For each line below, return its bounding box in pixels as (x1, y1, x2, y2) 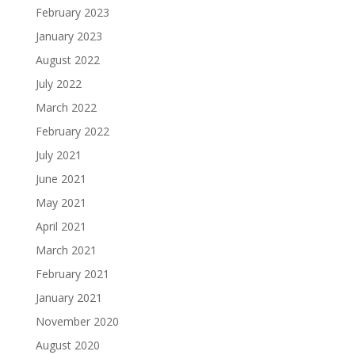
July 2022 (35, 76, 82, 92)
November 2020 (35, 314, 119, 330)
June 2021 (35, 171, 86, 187)
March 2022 (35, 100, 97, 116)
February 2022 (35, 124, 109, 139)
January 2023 (35, 29, 102, 44)
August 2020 (35, 338, 100, 353)
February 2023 (35, 5, 109, 21)
